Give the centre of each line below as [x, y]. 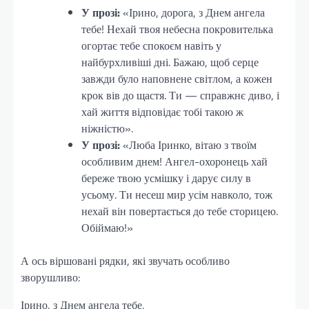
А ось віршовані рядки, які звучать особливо [125, 260]
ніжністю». [107, 128]
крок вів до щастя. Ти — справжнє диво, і [180, 95]
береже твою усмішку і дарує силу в [166, 178]
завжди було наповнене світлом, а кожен [177, 78]
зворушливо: [50, 277]
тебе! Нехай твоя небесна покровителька [177, 29]
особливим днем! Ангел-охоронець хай [175, 161]
